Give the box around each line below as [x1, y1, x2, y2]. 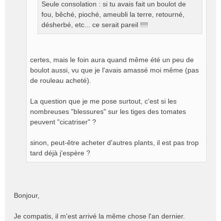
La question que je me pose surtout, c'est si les [30, 97, 177, 105]
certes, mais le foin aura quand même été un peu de [30, 56, 194, 64]
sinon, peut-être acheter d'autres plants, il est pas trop [30, 139, 199, 147]
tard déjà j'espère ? [30, 149, 90, 157]
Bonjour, [14, 191, 39, 199]
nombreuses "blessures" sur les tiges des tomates [30, 108, 186, 115]
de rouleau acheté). [30, 76, 91, 84]
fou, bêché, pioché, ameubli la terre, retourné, [41, 10, 184, 18]
